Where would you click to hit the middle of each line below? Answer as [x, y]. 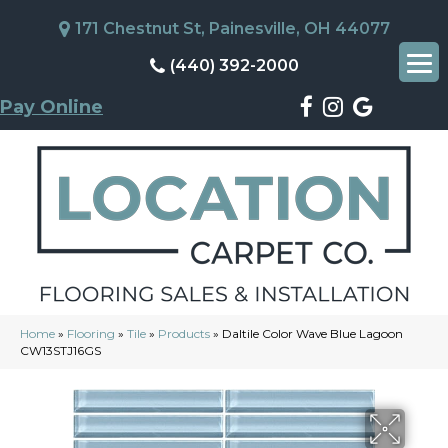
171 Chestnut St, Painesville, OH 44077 [232, 28]
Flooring [91, 333]
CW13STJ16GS [60, 350]
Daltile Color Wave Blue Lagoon [312, 333]
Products [184, 333]
